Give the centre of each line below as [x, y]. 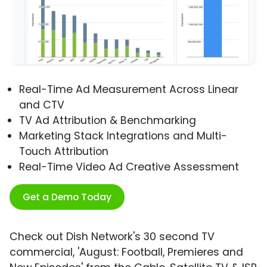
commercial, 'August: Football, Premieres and [126, 252]
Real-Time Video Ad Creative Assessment [129, 167]
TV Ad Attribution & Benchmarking [108, 121]
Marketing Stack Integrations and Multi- [123, 136]
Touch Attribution [64, 152]
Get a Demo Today [67, 197]
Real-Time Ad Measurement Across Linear [129, 90]
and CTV [42, 105]
